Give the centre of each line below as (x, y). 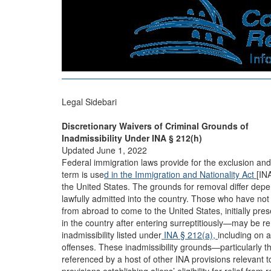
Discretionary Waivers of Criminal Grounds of (155, 126)
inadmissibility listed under (112, 235)
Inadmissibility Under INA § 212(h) (132, 138)
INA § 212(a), (190, 235)
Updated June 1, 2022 (104, 150)
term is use (83, 174)
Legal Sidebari (89, 102)
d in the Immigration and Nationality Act (180, 174)
